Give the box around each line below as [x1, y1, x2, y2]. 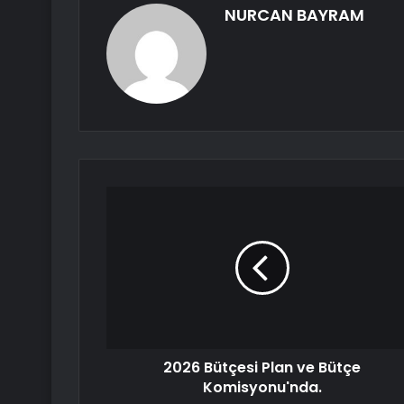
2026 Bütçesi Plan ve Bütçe [163, 357, 361, 379]
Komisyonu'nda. [202, 377, 322, 399]
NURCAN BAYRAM [225, 4, 364, 27]
